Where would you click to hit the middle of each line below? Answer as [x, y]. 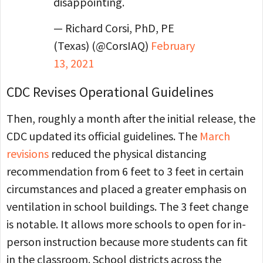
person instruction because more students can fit [127, 242]
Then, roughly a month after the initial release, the [131, 119]
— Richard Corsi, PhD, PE [114, 28]
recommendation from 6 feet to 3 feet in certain [125, 171]
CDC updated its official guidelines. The [103, 136]
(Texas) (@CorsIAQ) [102, 46]
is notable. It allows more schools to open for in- [126, 224]
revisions [28, 154]
